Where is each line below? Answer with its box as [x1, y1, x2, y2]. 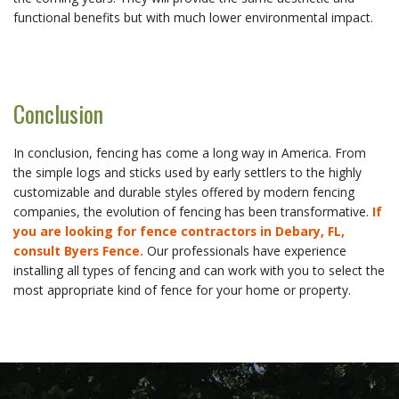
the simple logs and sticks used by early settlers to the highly [13, 163, 362, 181]
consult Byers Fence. [13, 241, 143, 259]
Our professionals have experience [143, 241, 346, 259]
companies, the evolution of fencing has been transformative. [13, 202, 372, 220]
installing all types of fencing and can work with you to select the [13, 261, 385, 279]
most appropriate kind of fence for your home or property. [13, 281, 351, 298]
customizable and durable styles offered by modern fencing [13, 183, 354, 200]
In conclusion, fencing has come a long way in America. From [13, 143, 366, 161]
